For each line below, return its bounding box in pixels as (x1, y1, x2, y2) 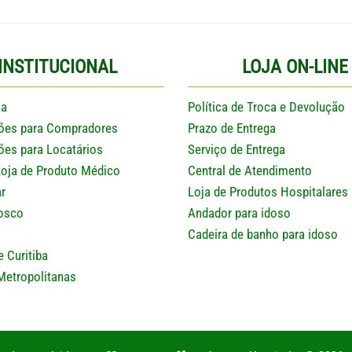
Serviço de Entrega (188, 141, 285, 158)
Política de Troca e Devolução (188, 99, 345, 115)
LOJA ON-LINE (241, 56, 348, 79)
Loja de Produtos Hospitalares (188, 184, 348, 200)
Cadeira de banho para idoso (188, 226, 338, 243)
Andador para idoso (188, 205, 291, 222)
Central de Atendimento (188, 163, 312, 179)
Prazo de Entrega (188, 120, 276, 137)
